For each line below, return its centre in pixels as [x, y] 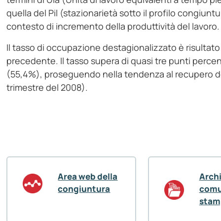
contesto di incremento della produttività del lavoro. [113, 26]
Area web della [88, 177]
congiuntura [84, 189]
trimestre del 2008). [47, 88]
